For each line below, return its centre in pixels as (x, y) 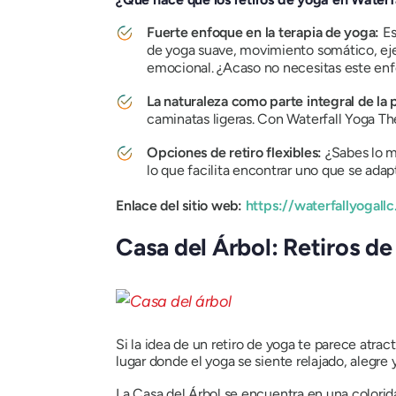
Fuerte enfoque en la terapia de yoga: (265, 32)
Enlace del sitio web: (181, 205)
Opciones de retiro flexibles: (236, 152)
